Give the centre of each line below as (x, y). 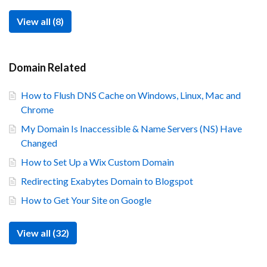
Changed (39, 143)
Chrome (37, 109)
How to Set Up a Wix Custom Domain (97, 162)
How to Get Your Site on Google (86, 200)
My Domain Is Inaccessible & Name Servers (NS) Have (131, 128)
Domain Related (48, 67)
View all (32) (43, 233)
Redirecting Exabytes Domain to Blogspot (107, 181)
